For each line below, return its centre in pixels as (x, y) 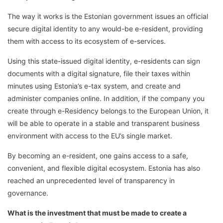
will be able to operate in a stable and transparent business (104, 123)
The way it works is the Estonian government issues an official (108, 16)
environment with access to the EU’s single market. (90, 135)
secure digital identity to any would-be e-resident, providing (105, 28)
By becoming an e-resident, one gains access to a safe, (98, 155)
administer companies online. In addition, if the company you (106, 98)
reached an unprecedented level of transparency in (91, 180)
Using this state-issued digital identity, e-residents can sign (104, 61)
